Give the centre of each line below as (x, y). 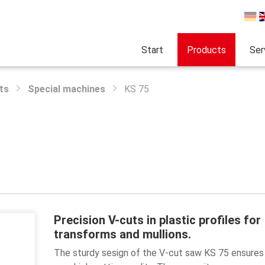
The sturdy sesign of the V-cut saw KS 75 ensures (159, 253)
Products (206, 50)
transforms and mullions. (122, 234)
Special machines (67, 89)
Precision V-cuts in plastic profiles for (157, 220)
